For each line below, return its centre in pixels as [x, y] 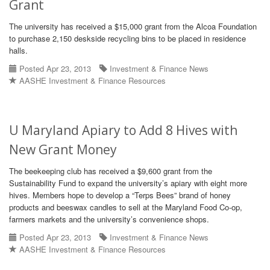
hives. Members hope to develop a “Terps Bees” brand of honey [120, 195]
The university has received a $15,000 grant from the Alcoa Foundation [133, 26]
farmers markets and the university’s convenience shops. [109, 219]
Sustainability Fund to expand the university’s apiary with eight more [128, 183]
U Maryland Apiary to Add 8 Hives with [123, 130]
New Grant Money [63, 149]
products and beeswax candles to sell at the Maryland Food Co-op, [126, 207]
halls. [18, 50]
